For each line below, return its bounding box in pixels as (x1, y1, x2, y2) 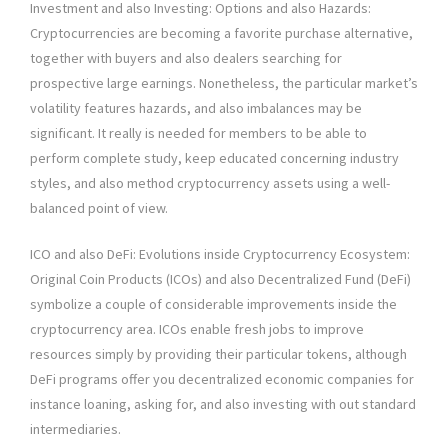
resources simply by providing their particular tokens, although (30, 345, 407, 364)
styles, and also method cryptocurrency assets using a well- (30, 174, 390, 193)
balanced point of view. (30, 199, 168, 218)
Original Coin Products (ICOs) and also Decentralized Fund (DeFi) (30, 270, 411, 289)
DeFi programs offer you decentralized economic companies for (30, 370, 414, 389)
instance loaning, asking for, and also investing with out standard (30, 395, 416, 414)
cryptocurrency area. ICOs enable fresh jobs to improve (30, 320, 364, 339)
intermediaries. (30, 420, 121, 439)
